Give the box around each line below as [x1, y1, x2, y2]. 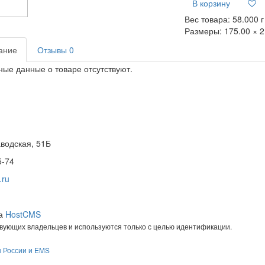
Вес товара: [185, 13, 233, 25]
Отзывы [37, 44, 69, 56]
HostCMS [5, 208, 41, 221]
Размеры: [185, 25, 225, 37]
